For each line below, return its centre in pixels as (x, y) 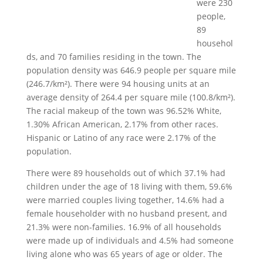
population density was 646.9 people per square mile (131, 70)
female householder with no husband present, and (127, 213)
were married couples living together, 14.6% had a (125, 200)
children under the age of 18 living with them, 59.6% (129, 186)
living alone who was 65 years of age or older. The (124, 254)
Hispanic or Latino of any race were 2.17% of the (121, 138)
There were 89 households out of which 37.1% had (126, 173)
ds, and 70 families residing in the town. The (114, 57)
